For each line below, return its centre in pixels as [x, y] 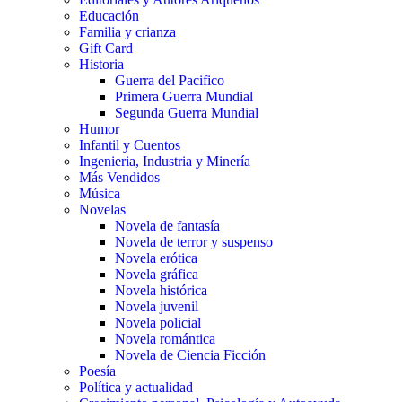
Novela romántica [165, 339]
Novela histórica [161, 291]
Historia [101, 65]
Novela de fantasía [167, 226]
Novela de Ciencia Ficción [190, 355]
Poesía [97, 371]
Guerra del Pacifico [170, 81]
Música [100, 194]
